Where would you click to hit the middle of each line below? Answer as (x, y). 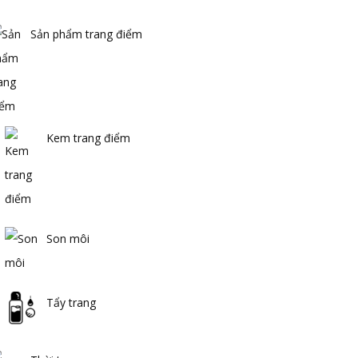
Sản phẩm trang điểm (86, 34)
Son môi (68, 239)
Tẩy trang (71, 303)
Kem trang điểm (88, 138)
